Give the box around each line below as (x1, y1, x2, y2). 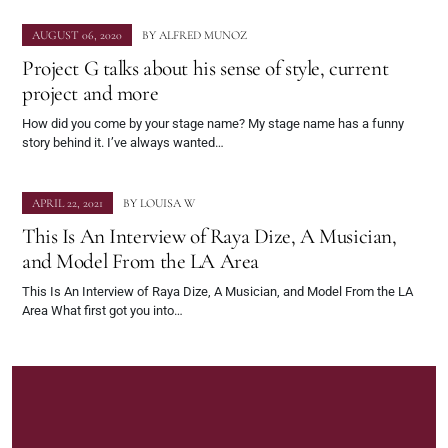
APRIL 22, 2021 (32, 196, 103, 211)
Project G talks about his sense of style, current (22, 55, 389, 82)
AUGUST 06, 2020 (32, 28, 122, 43)
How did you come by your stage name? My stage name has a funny (22, 116, 404, 132)
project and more (22, 80, 159, 107)
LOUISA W (140, 196, 195, 211)
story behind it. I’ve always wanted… (22, 135, 224, 151)
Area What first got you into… (22, 303, 183, 319)
